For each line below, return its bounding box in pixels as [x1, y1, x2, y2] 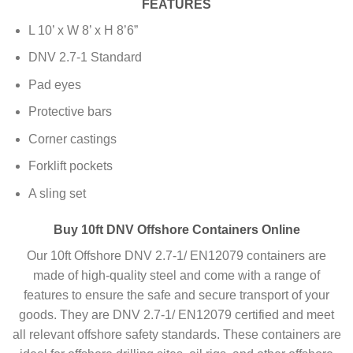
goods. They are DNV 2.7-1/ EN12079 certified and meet [19, 307, 334, 321]
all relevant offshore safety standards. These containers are [12, 327, 341, 341]
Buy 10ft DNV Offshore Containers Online [53, 222, 300, 236]
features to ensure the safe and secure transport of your [24, 288, 329, 302]
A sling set [28, 187, 86, 201]
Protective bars [28, 105, 112, 119]
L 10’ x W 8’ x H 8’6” [28, 23, 138, 37]
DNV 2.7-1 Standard [28, 50, 142, 65]
